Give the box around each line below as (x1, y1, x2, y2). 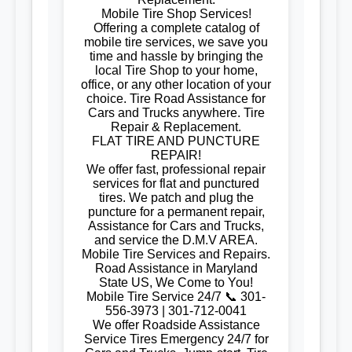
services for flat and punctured (93, 177, 259, 190)
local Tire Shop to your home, (94, 64, 258, 77)
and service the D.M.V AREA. (94, 233, 258, 247)
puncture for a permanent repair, (87, 205, 265, 218)
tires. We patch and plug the (98, 191, 254, 204)
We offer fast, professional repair (86, 163, 266, 176)
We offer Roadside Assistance (92, 318, 260, 332)
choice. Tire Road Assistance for (86, 92, 266, 105)
